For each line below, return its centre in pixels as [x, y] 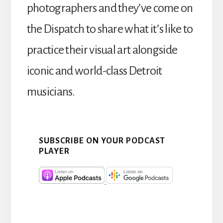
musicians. [51, 91]
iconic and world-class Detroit [94, 70]
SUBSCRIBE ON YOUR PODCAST [102, 141]
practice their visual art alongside [102, 50]
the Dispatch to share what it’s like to [110, 29]
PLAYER [54, 152]
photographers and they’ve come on [110, 8]
